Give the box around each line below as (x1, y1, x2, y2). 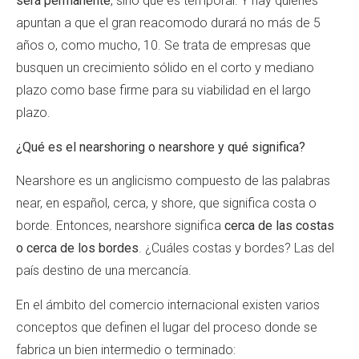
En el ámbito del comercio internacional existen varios (16, 296, 320, 313)
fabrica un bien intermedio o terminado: (16, 341, 239, 357)
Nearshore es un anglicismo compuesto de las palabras (16, 173, 330, 189)
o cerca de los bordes (16, 240, 139, 256)
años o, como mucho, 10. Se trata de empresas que (16, 38, 311, 54)
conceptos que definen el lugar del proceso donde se (16, 319, 317, 335)
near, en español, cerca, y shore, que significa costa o (16, 196, 317, 212)
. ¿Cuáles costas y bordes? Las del (139, 240, 334, 256)
